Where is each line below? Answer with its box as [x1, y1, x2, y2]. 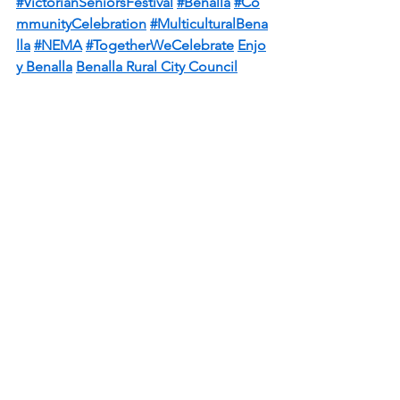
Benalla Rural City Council [76, 58, 237, 75]
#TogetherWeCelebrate [86, 37, 234, 54]
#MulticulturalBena [150, 15, 268, 32]
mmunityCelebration [16, 15, 146, 32]
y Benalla [16, 58, 72, 75]
